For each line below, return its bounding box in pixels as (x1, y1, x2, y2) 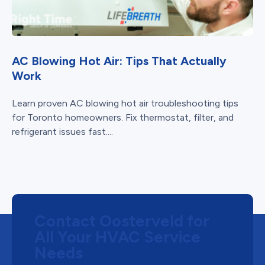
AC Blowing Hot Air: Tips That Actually (12, 54, 227, 68)
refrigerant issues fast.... (12, 126, 113, 137)
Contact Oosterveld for (34, 211, 209, 231)
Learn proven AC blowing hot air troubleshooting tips (12, 98, 238, 109)
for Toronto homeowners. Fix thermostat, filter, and (12, 112, 234, 123)
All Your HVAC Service (34, 227, 201, 247)
